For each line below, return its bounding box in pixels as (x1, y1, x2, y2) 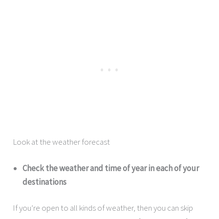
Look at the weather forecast (13, 136, 110, 148)
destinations (22, 176, 67, 187)
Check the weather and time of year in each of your (22, 162, 199, 174)
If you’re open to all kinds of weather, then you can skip (13, 202, 194, 214)
